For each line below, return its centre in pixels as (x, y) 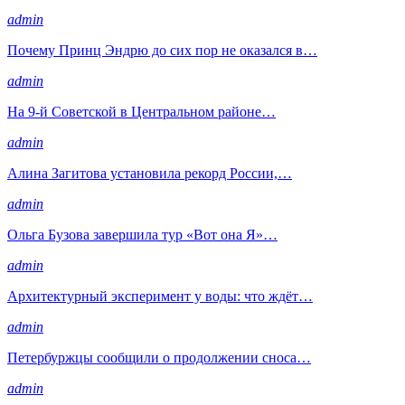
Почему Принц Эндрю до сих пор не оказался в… (162, 50)
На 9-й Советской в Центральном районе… (141, 111)
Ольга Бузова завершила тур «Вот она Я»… (142, 234)
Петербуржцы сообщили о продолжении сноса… (159, 357)
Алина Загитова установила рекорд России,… (150, 173)
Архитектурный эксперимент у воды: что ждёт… (160, 296)
